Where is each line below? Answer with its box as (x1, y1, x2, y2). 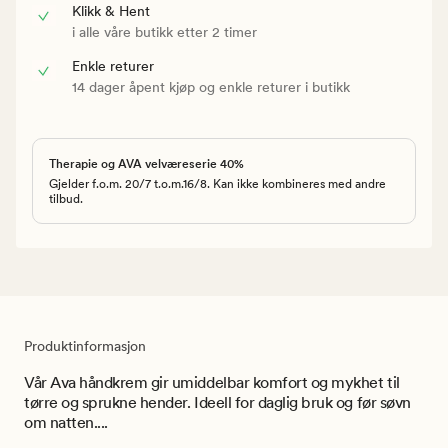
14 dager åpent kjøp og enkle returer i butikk (72, 78, 350, 95)
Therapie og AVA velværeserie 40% (49, 156, 244, 171)
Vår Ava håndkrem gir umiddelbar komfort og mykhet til (24, 372, 400, 392)
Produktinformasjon (24, 337, 146, 354)
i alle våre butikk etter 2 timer (72, 23, 257, 40)
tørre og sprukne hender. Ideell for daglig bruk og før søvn (24, 392, 411, 412)
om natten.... (24, 412, 108, 432)
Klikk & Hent (72, 2, 150, 19)
